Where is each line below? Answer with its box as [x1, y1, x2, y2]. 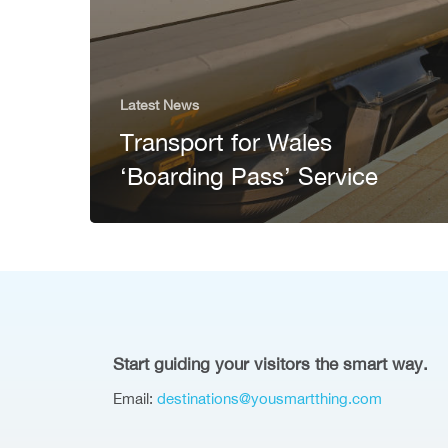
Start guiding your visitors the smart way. [113, 353, 429, 374]
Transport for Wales [120, 128, 332, 156]
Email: [113, 389, 158, 407]
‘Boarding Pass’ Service [120, 162, 378, 190]
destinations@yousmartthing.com [157, 389, 383, 407]
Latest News [120, 97, 199, 113]
